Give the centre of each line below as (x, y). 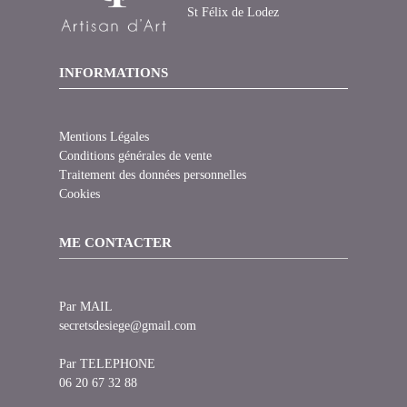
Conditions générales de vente (135, 156)
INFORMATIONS (113, 73)
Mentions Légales (104, 137)
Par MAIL (85, 307)
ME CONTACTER (115, 243)
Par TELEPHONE (107, 364)
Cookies (79, 194)
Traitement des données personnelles (152, 175)
